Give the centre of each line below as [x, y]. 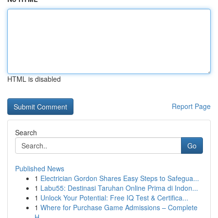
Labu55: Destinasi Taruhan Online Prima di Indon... [119, 188]
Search [26, 132]
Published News [40, 168]
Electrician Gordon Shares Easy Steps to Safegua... [120, 178]
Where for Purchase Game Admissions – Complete [119, 207]
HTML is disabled [34, 79]
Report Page [191, 106]
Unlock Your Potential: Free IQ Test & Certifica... [114, 198]
